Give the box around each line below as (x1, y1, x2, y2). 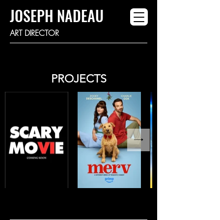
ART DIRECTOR (10, 27, 59, 38)
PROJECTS (51, 72, 107, 85)
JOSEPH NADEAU (10, 4, 107, 27)
